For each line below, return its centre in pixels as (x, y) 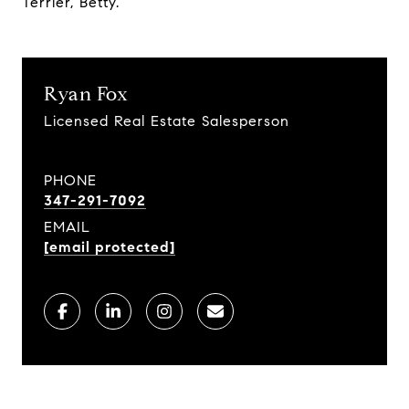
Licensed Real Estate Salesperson (167, 121)
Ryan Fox (86, 94)
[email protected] (110, 246)
